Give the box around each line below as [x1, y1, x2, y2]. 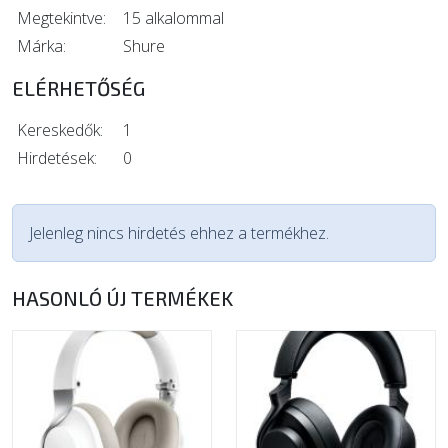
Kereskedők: [17, 119, 103, 141]
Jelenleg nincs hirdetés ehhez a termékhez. [29, 222, 329, 244]
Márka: [17, 35, 66, 57]
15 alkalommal [123, 7, 224, 29]
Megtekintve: [17, 7, 106, 29]
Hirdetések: [17, 147, 97, 169]
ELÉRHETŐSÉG [12, 76, 145, 100]
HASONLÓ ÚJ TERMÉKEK [12, 286, 233, 310]
